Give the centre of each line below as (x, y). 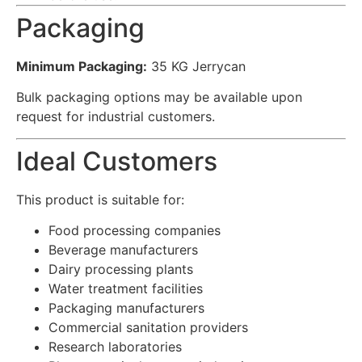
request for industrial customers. (116, 117)
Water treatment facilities (126, 288)
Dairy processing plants (121, 269)
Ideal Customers (117, 161)
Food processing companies (135, 230)
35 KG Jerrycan (196, 66)
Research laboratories (115, 346)
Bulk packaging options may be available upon (159, 97)
